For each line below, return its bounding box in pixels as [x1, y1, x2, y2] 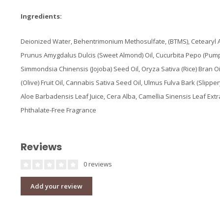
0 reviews [82, 160, 112, 169]
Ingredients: [21, 11, 62, 21]
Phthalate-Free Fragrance [21, 106, 96, 115]
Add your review [30, 182, 82, 191]
